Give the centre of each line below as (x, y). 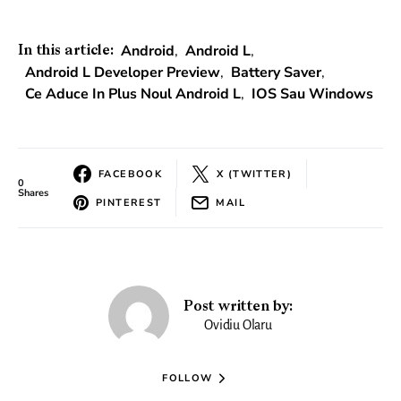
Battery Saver (276, 73)
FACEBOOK (130, 174)
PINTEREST (129, 202)
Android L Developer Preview (123, 73)
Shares (33, 193)
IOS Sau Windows (312, 94)
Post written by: (238, 307)
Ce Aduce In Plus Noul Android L (133, 94)
